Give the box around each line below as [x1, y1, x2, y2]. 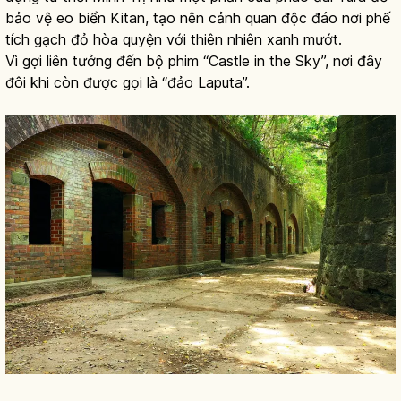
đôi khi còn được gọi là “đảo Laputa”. [5, 73, 250, 91]
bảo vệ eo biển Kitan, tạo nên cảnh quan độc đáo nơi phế [5, 8, 390, 27]
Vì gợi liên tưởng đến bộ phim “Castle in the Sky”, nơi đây [5, 51, 382, 70]
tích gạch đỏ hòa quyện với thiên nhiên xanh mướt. [5, 30, 342, 48]
